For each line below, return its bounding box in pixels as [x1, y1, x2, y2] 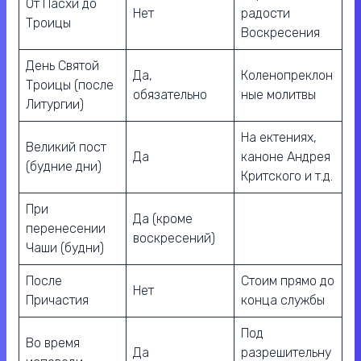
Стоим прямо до [241, 273, 334, 289]
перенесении [26, 221, 106, 237]
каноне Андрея [241, 149, 330, 165]
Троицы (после [26, 77, 114, 93]
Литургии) [26, 97, 84, 113]
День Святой [26, 58, 99, 74]
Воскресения [241, 25, 320, 41]
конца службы [241, 293, 325, 309]
